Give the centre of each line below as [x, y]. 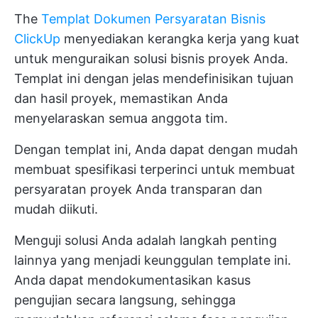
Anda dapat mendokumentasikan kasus [132, 280]
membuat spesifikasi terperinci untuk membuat [155, 170]
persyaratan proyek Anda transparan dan [138, 190]
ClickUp [37, 39]
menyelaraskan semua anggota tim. [121, 119]
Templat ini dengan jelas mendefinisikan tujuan [154, 79]
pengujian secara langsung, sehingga [125, 300]
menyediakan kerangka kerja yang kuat [180, 39]
